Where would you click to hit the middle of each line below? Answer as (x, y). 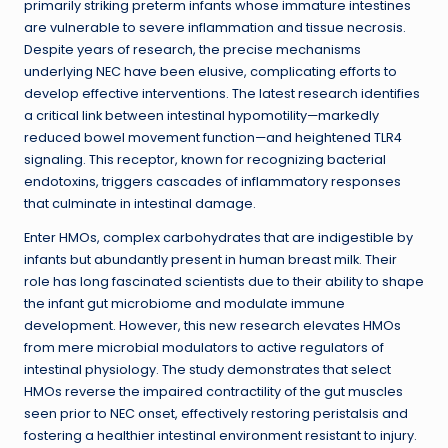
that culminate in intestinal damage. (140, 204)
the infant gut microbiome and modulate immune (184, 304)
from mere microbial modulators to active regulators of (204, 348)
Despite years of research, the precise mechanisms (192, 50)
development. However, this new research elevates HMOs (212, 326)
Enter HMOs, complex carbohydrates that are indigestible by (218, 238)
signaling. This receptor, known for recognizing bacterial (205, 160)
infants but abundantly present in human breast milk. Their (210, 260)
